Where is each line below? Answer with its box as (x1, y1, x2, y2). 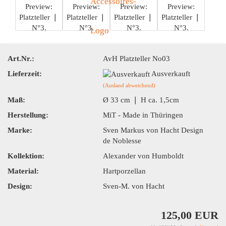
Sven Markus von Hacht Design (103, 126, 204, 134)
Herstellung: (8, 110, 48, 119)
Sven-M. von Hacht (103, 182, 165, 190)
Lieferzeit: (8, 69, 42, 78)
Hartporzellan (103, 166, 146, 175)
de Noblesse (103, 136, 142, 145)
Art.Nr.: (8, 54, 34, 63)
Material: (8, 166, 39, 175)
